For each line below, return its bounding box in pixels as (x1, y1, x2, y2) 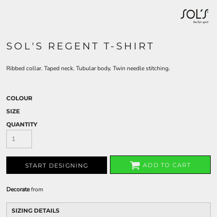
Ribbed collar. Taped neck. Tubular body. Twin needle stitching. (6, 64, 170, 72)
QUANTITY (6, 121, 37, 128)
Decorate (6, 186, 30, 193)
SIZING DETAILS (12, 207, 60, 214)
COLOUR (6, 94, 32, 102)
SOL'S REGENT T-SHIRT (6, 40, 155, 52)
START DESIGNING (25, 162, 89, 170)
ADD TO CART (143, 161, 191, 169)
